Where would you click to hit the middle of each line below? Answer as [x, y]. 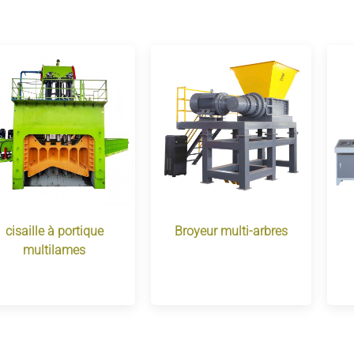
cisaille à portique [54, 231]
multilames [55, 250]
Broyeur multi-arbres [231, 231]
